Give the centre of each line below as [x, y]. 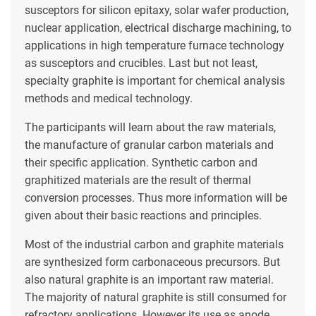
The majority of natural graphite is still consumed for [156, 297]
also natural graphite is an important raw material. [149, 279]
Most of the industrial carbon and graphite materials [154, 244]
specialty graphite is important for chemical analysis [155, 80]
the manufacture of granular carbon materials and [149, 145]
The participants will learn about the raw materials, [150, 127]
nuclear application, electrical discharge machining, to [158, 28]
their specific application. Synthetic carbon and [141, 162]
